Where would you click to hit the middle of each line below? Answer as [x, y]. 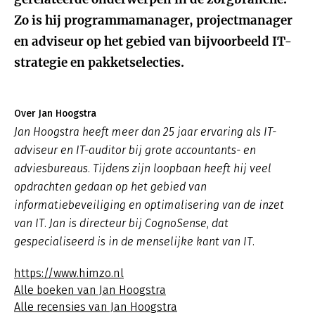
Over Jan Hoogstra [55, 114]
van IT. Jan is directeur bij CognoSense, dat [121, 223]
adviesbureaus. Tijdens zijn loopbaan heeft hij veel [143, 168]
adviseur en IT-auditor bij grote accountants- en [135, 150]
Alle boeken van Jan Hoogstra [90, 290]
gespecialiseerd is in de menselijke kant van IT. [134, 242]
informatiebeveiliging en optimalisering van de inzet [149, 205]
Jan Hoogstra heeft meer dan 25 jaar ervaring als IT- [145, 132]
